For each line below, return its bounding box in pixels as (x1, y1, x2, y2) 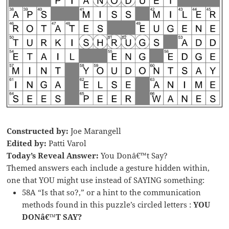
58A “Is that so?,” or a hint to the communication (22, 187, 201, 197)
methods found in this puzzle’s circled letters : (22, 199, 194, 210)
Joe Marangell (71, 125, 122, 136)
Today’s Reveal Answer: (7, 150, 101, 161)
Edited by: (7, 138, 47, 148)
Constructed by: (7, 125, 71, 136)
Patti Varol (47, 138, 87, 148)
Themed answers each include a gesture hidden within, (7, 162, 210, 173)
